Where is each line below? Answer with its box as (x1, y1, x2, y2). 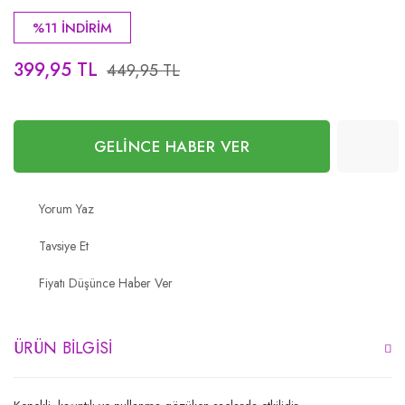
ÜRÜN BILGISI (14, 336, 113, 360)
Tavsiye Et (39, 237, 89, 255)
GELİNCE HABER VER (93, 135, 250, 157)
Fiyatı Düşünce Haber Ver (39, 274, 173, 292)
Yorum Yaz (39, 200, 94, 218)
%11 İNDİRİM (33, 17, 112, 38)
